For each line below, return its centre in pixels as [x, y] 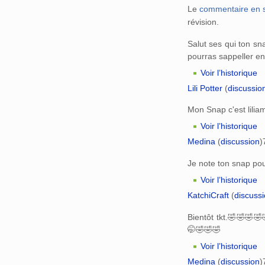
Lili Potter [205, 88]
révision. [203, 22]
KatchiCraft [208, 195]
